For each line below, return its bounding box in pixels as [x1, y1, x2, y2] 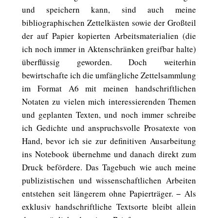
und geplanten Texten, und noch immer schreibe [21, 109, 197, 120]
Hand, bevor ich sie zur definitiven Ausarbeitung [21, 135, 197, 146]
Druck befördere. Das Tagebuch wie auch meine [21, 162, 197, 173]
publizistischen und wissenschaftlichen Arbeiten [21, 175, 197, 186]
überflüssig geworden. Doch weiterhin [21, 56, 197, 68]
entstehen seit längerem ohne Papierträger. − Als [21, 188, 197, 199]
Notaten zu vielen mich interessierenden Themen [21, 96, 197, 107]
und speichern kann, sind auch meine [21, 4, 197, 15]
